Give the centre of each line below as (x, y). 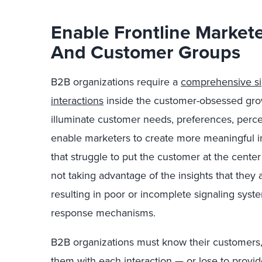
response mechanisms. (103, 213)
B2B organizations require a (116, 82)
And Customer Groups (146, 52)
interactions (77, 101)
